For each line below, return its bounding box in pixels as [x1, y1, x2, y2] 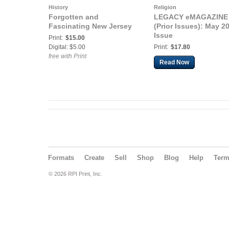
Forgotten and [49, 13, 99, 21]
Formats [48, 154, 74, 162]
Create [84, 154, 104, 162]
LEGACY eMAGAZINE [154, 13, 228, 21]
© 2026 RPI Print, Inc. [49, 171, 102, 177]
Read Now [159, 59, 189, 66]
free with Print [49, 53, 86, 60]
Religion [154, 4, 176, 10]
